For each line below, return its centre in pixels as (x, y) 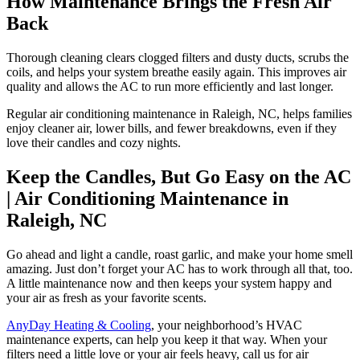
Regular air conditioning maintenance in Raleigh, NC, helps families (179, 114)
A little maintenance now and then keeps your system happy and (169, 283)
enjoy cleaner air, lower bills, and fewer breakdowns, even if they (172, 129)
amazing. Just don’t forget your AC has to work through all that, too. (180, 269)
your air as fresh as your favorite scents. (106, 298)
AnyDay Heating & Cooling (79, 325)
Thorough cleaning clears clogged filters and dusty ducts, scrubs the (178, 58)
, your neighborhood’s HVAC (227, 325)
